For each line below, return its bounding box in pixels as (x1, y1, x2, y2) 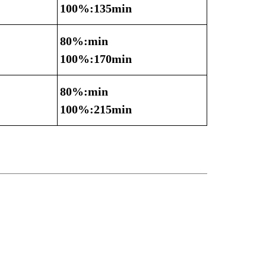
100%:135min (60, 2, 132, 15)
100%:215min (60, 103, 132, 116)
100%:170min (60, 52, 132, 66)
